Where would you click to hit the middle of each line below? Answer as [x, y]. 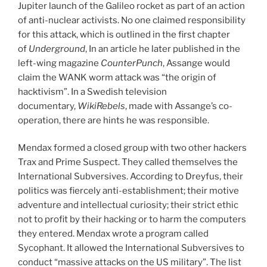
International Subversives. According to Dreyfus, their [131, 177]
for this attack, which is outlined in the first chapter [124, 34]
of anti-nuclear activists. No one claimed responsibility [132, 20]
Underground [57, 49]
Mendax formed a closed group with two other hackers [132, 148]
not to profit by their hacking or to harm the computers [132, 220]
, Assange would [196, 63]
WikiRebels [101, 106]
